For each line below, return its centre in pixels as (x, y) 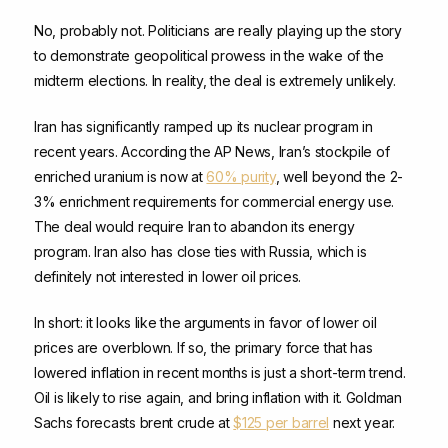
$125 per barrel (281, 423)
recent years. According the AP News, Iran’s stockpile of (212, 152)
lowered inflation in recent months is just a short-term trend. (220, 373)
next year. (362, 423)
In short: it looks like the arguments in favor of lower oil (205, 323)
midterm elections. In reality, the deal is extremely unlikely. (215, 81)
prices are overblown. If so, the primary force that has (203, 348)
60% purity (241, 177)
